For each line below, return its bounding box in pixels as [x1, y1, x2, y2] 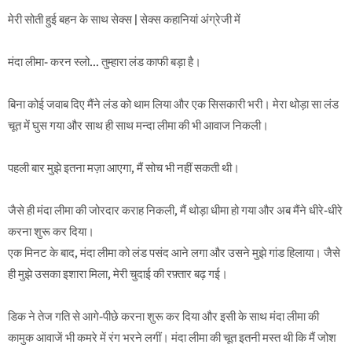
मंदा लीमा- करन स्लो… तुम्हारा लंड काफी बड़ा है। [8, 55, 201, 70]
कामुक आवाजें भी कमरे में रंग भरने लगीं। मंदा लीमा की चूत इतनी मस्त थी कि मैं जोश [8, 331, 336, 346]
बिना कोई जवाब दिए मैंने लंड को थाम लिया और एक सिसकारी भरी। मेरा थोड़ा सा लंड [8, 97, 339, 112]
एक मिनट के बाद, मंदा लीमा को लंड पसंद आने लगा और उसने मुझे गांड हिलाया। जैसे [8, 246, 340, 261]
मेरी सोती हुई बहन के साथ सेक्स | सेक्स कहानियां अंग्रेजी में [8, 13, 240, 27]
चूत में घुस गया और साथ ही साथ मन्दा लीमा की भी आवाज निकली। [8, 119, 269, 134]
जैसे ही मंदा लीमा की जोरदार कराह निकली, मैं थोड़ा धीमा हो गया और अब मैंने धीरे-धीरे [8, 203, 343, 218]
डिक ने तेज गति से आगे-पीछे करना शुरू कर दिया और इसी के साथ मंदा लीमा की [8, 310, 319, 324]
